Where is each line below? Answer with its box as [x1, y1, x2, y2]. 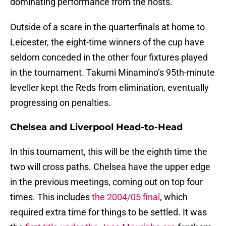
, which [160, 192, 188, 203]
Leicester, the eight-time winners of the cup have [10, 37, 204, 48]
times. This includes [10, 192, 92, 203]
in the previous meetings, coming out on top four [10, 177, 203, 188]
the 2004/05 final [92, 192, 160, 203]
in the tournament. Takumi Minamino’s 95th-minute [10, 67, 215, 78]
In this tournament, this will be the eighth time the [10, 146, 207, 157]
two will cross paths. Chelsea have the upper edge [10, 161, 210, 173]
